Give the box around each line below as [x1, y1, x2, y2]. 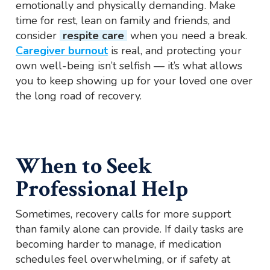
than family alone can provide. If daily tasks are [16, 222, 244, 237]
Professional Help [16, 174, 189, 204]
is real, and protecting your [108, 43, 242, 58]
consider [16, 28, 60, 43]
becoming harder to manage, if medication [16, 237, 222, 252]
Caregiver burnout [16, 43, 108, 58]
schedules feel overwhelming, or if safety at [16, 252, 231, 267]
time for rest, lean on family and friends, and [16, 13, 231, 28]
